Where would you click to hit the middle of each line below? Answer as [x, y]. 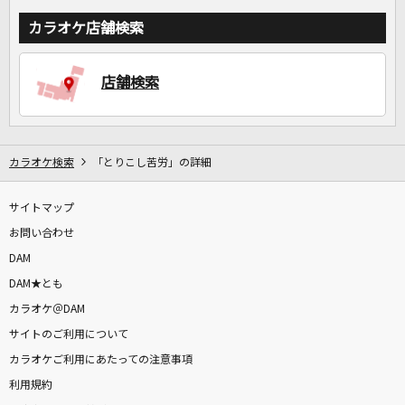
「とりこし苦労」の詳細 [152, 163]
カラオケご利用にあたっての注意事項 [101, 360]
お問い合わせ [42, 234]
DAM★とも [36, 284]
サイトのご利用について [69, 335]
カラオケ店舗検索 [86, 28]
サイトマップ [42, 208]
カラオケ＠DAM [47, 310]
